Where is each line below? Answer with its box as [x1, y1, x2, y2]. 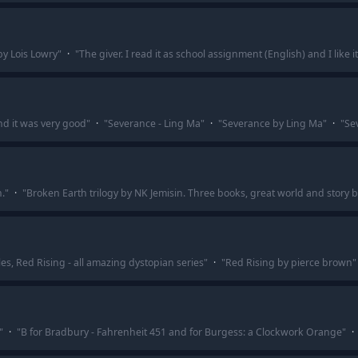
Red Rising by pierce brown [225, 256, 352, 269]
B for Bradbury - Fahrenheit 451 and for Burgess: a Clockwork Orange [20, 325, 342, 339]
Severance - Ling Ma [107, 117, 201, 130]
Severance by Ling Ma [221, 117, 323, 130]
